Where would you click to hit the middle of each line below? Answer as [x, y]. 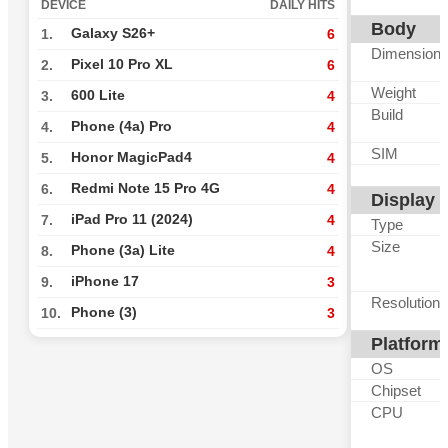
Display [403, 200]
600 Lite [98, 95]
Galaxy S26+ [113, 33]
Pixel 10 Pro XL [122, 64]
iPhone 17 [105, 281]
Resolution [405, 302]
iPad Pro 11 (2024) [132, 219]
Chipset [396, 390]
